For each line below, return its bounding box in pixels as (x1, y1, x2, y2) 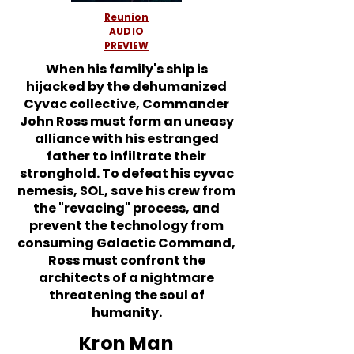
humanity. (91, 303, 162, 322)
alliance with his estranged (34, 130, 219, 148)
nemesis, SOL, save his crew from (17, 182, 235, 200)
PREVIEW (104, 39, 149, 52)
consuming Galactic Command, (17, 234, 235, 252)
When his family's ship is (45, 60, 208, 78)
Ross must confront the (47, 251, 205, 269)
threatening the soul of (48, 286, 205, 304)
